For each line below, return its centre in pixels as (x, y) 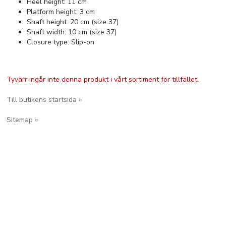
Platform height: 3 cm (62, 12)
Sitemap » (22, 120)
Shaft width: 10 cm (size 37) (71, 32)
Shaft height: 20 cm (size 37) (72, 22)
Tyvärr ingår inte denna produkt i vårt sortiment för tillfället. (102, 79)
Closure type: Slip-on (60, 42)
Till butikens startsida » (44, 100)
